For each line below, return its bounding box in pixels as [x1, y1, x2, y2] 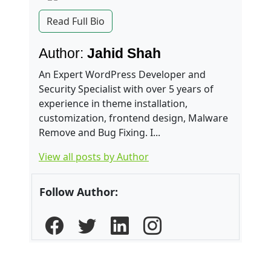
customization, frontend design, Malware [39, 111, 228, 125]
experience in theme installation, [39, 96, 188, 110]
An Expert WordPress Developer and [39, 67, 206, 81]
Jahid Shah [83, 45, 161, 61]
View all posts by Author [39, 149, 149, 163]
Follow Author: [39, 184, 118, 199]
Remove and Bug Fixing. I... [39, 125, 160, 139]
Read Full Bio [47, 14, 105, 28]
